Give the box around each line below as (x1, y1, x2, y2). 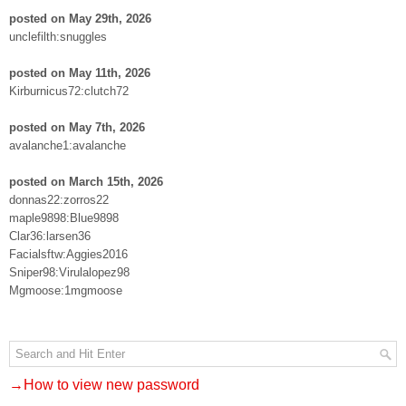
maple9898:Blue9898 (9, 211, 119, 225)
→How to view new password (9, 377, 199, 392)
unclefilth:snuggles (9, 30, 107, 43)
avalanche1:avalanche (9, 139, 126, 152)
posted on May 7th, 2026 (9, 121, 145, 134)
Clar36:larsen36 (9, 229, 91, 243)
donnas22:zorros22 (9, 193, 109, 207)
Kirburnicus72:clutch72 (9, 84, 129, 98)
